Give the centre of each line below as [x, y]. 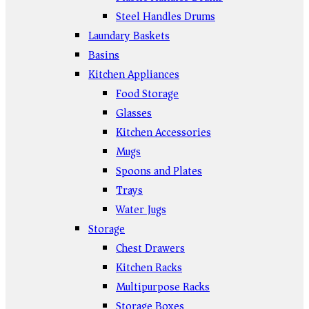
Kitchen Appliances [134, 74]
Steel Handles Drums [166, 17]
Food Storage [147, 94]
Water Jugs [141, 210]
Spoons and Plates [159, 171]
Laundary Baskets [129, 36]
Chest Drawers [150, 248]
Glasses [134, 113]
